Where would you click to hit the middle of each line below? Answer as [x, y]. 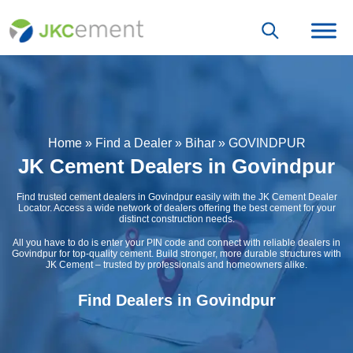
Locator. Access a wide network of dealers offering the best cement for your [176, 208]
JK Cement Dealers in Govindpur [176, 167]
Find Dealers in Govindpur [176, 301]
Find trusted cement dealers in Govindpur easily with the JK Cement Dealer [176, 197]
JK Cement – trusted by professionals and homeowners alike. [176, 265]
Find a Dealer [133, 143]
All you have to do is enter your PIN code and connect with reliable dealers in [176, 243]
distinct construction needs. [176, 219]
